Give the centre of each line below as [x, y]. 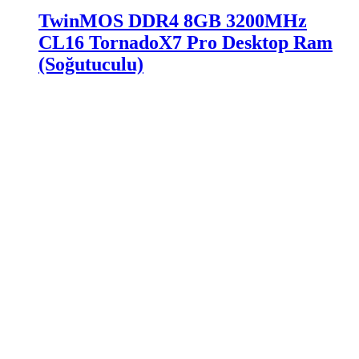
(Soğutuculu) [91, 65]
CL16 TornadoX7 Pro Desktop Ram [186, 43]
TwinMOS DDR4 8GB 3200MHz [173, 21]
